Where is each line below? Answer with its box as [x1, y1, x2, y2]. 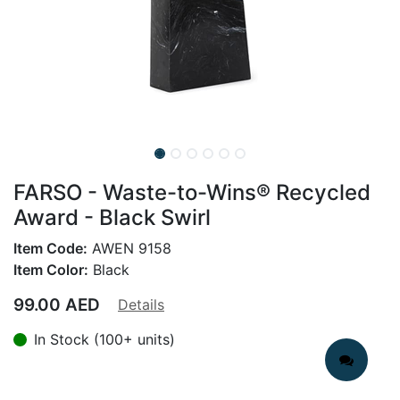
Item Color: [13, 261, 88, 279]
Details [118, 296, 164, 313]
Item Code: [13, 239, 87, 257]
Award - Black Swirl [13, 204, 211, 230]
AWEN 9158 [87, 239, 171, 257]
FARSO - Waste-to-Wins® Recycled [13, 179, 371, 205]
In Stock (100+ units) [34, 330, 175, 348]
